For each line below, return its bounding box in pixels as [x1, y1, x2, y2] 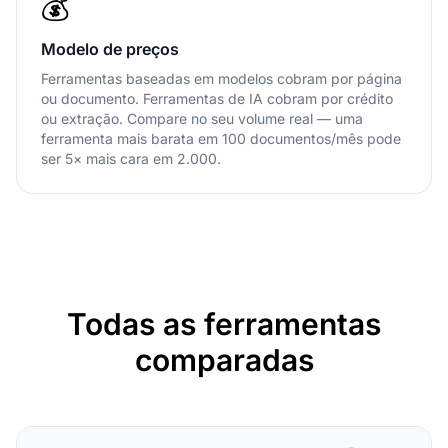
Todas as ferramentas [67, 306, 381, 342]
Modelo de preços [41, 39, 179, 59]
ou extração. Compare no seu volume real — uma [41, 110, 363, 127]
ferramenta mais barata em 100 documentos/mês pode [41, 130, 401, 147]
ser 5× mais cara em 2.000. [41, 150, 221, 167]
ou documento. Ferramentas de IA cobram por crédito [41, 90, 393, 107]
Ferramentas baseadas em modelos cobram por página [41, 70, 402, 87]
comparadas [134, 342, 314, 378]
